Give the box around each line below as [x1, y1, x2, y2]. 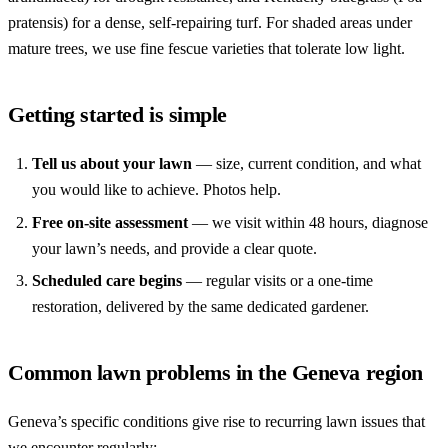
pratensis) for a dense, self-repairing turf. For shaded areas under [8, 14, 412, 32]
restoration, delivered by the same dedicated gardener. [32, 298, 369, 316]
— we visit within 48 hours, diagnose [188, 213, 428, 231]
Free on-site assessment [32, 213, 188, 231]
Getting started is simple [8, 102, 227, 128]
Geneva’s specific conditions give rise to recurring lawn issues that [8, 413, 425, 431]
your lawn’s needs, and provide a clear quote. [32, 239, 317, 257]
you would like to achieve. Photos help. [32, 181, 281, 199]
